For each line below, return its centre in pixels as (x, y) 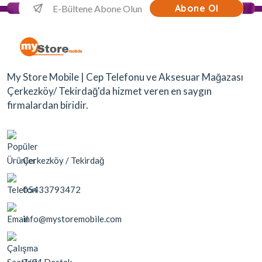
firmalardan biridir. (48, 105)
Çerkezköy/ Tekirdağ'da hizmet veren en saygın (109, 91)
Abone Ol (196, 8)
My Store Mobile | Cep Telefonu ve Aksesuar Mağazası (125, 77)
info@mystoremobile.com (72, 218)
